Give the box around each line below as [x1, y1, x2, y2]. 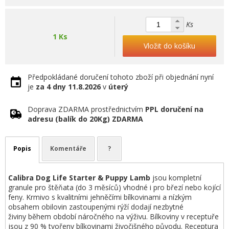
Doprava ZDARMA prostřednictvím [28, 104, 145, 114]
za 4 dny [36, 82, 66, 91]
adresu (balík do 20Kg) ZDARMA [28, 114, 143, 124]
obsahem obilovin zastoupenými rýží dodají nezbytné [8, 202, 184, 212]
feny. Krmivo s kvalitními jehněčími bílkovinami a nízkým [8, 192, 192, 202]
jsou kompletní [152, 173, 201, 182]
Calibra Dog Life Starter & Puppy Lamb [8, 173, 152, 182]
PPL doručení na [145, 104, 203, 114]
